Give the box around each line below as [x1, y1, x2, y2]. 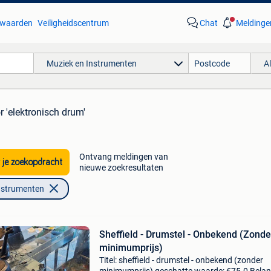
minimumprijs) [99, 242, 163, 253]
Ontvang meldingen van [79, 152, 168, 162]
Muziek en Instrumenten [46, 58, 137, 68]
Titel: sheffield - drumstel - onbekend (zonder [99, 255, 263, 265]
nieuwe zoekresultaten [79, 163, 163, 172]
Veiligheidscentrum [37, 18, 109, 28]
